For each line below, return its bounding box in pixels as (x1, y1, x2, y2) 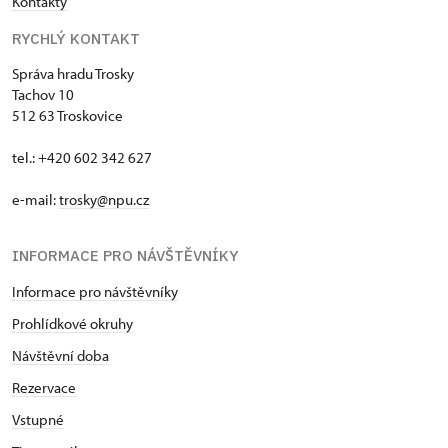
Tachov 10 (12, 84, 77, 104)
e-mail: (12, 189, 59, 209)
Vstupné (12, 409, 64, 429)
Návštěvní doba (12, 345, 109, 365)
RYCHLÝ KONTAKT (12, 28, 140, 48)
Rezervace (12, 377, 76, 397)
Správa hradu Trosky (12, 63, 134, 83)
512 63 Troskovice (12, 105, 123, 125)
